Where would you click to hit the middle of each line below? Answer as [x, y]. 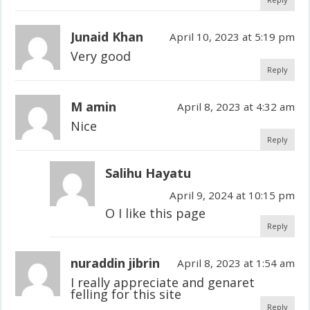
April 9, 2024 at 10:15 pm [232, 195]
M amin [94, 106]
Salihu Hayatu [148, 173]
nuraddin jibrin [116, 263]
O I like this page [156, 213]
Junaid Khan [107, 36]
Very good [101, 56]
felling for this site [126, 294]
